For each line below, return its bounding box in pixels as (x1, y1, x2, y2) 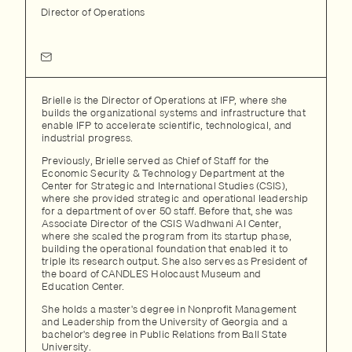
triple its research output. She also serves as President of (42, 253, 308, 269)
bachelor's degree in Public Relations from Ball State (42, 326, 287, 342)
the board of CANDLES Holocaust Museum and (42, 266, 262, 281)
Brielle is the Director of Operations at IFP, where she (42, 92, 288, 108)
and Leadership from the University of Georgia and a (42, 313, 288, 329)
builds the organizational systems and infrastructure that (42, 104, 306, 120)
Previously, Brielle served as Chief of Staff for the (42, 152, 269, 168)
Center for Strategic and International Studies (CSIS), (42, 178, 288, 193)
